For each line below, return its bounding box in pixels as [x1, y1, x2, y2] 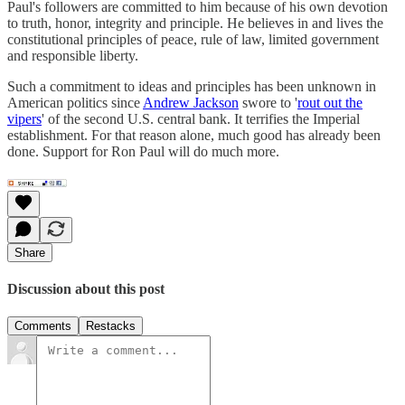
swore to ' [239, 94, 297, 110]
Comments [14, 319, 71, 334]
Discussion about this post [7, 281, 165, 297]
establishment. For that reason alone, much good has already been [7, 127, 381, 143]
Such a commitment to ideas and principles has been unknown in [7, 78, 376, 94]
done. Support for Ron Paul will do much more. [7, 143, 279, 159]
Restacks [86, 319, 136, 334]
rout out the [297, 94, 363, 110]
